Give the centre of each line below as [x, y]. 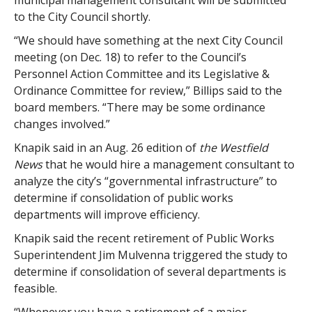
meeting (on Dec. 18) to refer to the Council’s [130, 57]
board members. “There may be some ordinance [139, 107]
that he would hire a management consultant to [168, 164]
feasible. [35, 288]
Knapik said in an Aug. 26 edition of [106, 148]
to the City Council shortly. [82, 17]
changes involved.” [62, 124]
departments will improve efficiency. [107, 214]
